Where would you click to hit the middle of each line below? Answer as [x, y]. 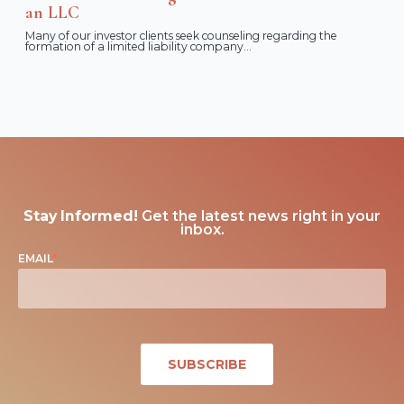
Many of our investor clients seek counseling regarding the [181, 35]
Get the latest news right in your [259, 216]
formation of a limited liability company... [138, 46]
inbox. [202, 229]
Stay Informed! [81, 216]
